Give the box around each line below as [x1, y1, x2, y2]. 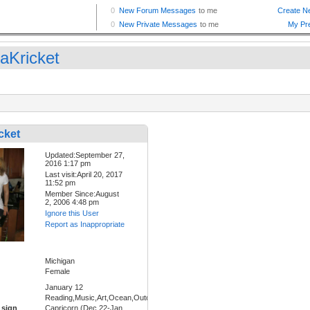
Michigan [45, 257, 75, 266]
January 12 [45, 283, 83, 292]
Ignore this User [45, 209, 99, 218]
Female [45, 267, 70, 276]
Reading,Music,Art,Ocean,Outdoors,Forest [45, 293, 190, 302]
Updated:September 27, [45, 151, 125, 160]
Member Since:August [45, 190, 119, 199]
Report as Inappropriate [45, 220, 125, 229]
